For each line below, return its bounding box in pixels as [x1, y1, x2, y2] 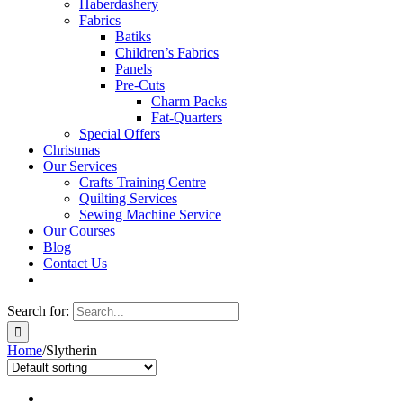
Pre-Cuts [115, 77, 165, 93]
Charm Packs [151, 94, 227, 109]
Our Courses [43, 223, 115, 238]
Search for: [7, 303, 69, 318]
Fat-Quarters [151, 110, 222, 125]
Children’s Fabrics [115, 45, 219, 60]
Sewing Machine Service [79, 207, 221, 222]
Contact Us [43, 255, 107, 271]
